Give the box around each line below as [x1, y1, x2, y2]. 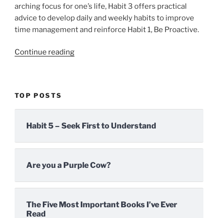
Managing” [74, 141, 111, 150]
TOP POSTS [15, 91, 62, 99]
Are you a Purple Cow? [26, 161, 111, 170]
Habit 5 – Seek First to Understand [26, 121, 156, 131]
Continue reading [15, 48, 74, 57]
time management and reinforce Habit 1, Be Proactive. [15, 25, 199, 34]
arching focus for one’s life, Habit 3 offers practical [15, 1, 187, 11]
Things [74, 94, 98, 103]
